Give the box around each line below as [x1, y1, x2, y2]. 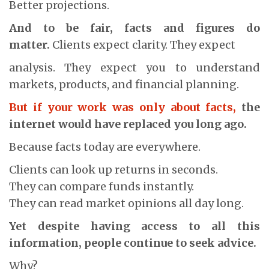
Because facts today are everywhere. [9, 139, 201, 154]
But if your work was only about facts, [9, 100, 237, 114]
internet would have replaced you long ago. [9, 116, 247, 131]
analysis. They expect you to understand [9, 60, 260, 74]
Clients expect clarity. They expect [50, 37, 238, 52]
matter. [9, 37, 50, 52]
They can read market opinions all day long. [9, 196, 244, 210]
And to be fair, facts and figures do [9, 20, 260, 35]
